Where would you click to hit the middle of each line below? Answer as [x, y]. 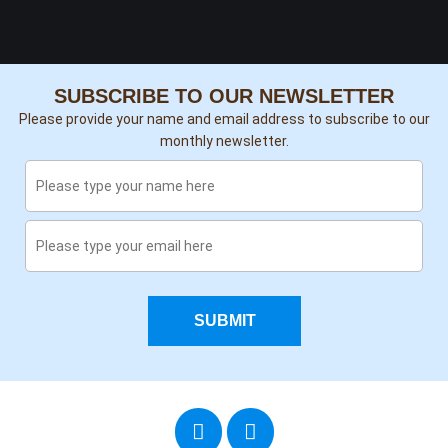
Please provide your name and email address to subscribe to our [224, 119]
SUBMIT [224, 321]
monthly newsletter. [224, 141]
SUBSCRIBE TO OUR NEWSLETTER [224, 96]
